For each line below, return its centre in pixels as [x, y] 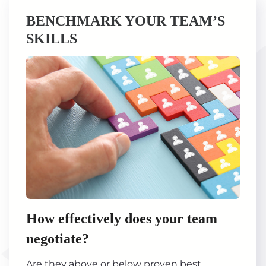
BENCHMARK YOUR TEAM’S [126, 20]
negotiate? [58, 238]
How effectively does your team [122, 218]
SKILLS [52, 38]
